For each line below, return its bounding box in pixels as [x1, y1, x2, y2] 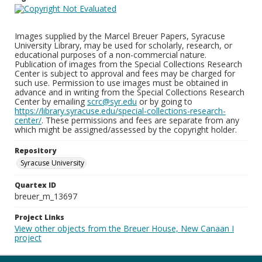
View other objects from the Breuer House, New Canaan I [15, 223, 234, 234]
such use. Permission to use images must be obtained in [15, 77, 228, 88]
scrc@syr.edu [87, 96, 137, 107]
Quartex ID [15, 180, 56, 190]
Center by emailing [15, 96, 87, 107]
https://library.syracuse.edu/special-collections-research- [15, 105, 226, 116]
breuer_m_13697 [15, 191, 77, 202]
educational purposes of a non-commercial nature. [15, 49, 206, 60]
